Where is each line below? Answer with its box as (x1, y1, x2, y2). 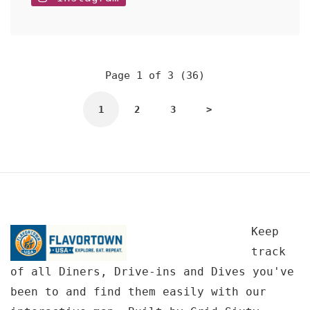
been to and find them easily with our (10, 285, 266, 298)
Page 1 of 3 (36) (105, 69, 205, 82)
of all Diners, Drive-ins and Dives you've (10, 265, 294, 278)
